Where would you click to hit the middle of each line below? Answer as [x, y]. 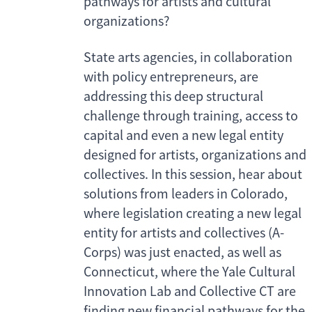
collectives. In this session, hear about [193, 175]
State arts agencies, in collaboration [188, 58]
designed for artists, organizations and [195, 155]
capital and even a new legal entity [184, 136]
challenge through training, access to [191, 116]
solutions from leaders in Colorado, [186, 194]
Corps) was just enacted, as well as [182, 253]
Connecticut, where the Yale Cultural [189, 272]
